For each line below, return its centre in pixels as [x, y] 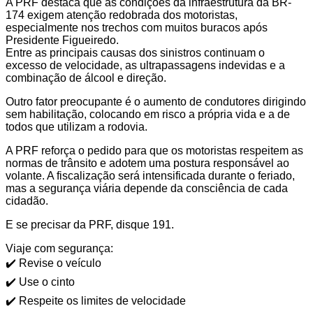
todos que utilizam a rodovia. [77, 126]
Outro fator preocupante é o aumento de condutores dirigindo [156, 101]
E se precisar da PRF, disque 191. [90, 224]
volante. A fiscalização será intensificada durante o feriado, [150, 175]
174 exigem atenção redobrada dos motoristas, [122, 15]
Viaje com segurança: [59, 248]
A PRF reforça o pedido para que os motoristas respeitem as [154, 150]
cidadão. [27, 201]
